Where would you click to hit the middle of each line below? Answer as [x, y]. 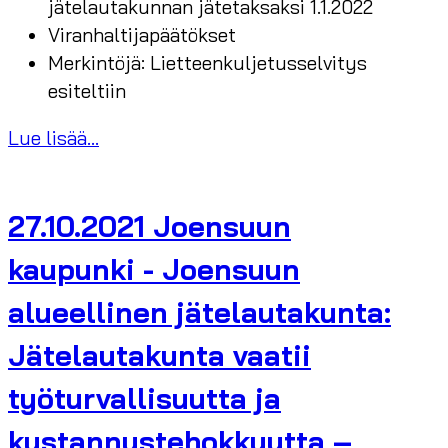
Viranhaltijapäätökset [142, 35]
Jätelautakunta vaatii [159, 354]
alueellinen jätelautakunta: [199, 311]
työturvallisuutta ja [144, 397]
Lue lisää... [53, 138]
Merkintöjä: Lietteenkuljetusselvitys [207, 63]
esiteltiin [87, 91]
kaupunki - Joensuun [154, 268]
